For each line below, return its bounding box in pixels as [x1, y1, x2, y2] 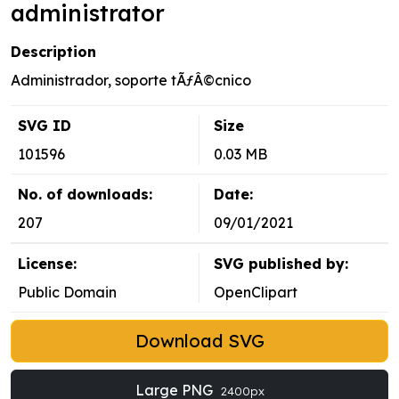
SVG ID [18, 117, 71, 135]
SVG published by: [214, 255, 348, 273]
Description [11, 43, 96, 61]
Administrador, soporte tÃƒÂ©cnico [11, 71, 251, 90]
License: [18, 255, 77, 273]
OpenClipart [214, 283, 297, 302]
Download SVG [134, 330, 265, 353]
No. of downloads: [18, 185, 152, 204]
